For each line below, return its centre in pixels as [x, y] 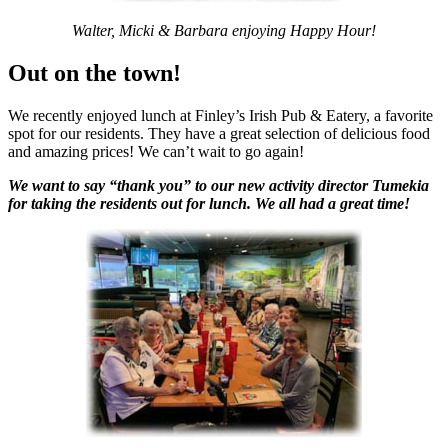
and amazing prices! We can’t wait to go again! [156, 151]
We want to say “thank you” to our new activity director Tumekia [218, 185]
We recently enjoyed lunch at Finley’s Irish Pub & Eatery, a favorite [220, 115]
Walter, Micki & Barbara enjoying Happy [204, 30]
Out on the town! [94, 72]
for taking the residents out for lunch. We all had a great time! [209, 203]
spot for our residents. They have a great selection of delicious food [219, 133]
